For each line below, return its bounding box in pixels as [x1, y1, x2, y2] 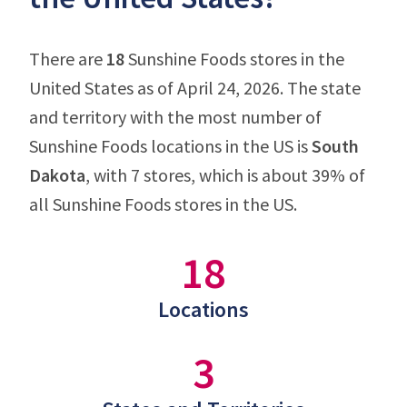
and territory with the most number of [29, 105, 322, 128]
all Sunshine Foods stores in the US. [29, 193, 297, 215]
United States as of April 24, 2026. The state [29, 76, 361, 99]
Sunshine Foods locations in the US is [29, 134, 312, 157]
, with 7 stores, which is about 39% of [85, 164, 365, 186]
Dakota [29, 164, 85, 186]
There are [29, 47, 106, 70]
